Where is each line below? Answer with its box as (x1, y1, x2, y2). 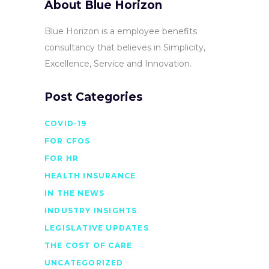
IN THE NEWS (44, 188, 105, 198)
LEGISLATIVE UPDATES (44, 223, 149, 232)
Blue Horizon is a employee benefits (44, 25, 197, 37)
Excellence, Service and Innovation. (44, 58, 192, 69)
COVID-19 (44, 118, 87, 128)
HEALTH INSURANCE (44, 171, 136, 180)
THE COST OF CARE (44, 240, 133, 250)
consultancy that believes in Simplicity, (44, 41, 205, 53)
